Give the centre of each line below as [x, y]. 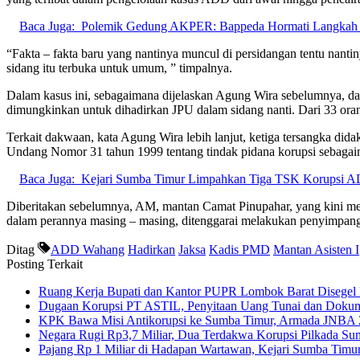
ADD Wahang [88, 249]
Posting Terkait [45, 264]
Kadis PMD [239, 249]
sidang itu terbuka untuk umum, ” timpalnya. [119, 67]
